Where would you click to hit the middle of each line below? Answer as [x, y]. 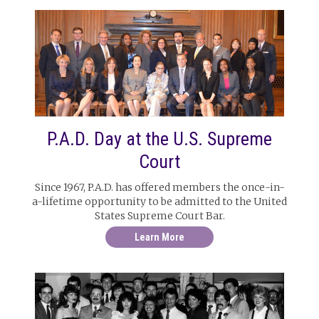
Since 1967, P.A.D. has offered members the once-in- [159, 187]
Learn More [159, 237]
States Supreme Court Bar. [159, 216]
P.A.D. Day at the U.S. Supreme [159, 139]
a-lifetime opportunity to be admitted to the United [159, 202]
